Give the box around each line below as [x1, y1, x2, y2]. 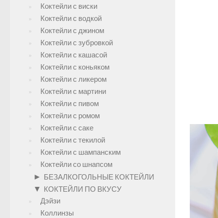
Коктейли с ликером [40, 75, 107, 84]
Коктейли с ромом [40, 111, 100, 120]
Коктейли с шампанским [40, 148, 121, 157]
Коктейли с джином [40, 26, 104, 35]
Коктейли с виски [40, 2, 97, 11]
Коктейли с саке [40, 124, 93, 132]
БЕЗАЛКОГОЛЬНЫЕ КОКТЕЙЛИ [44, 173, 154, 182]
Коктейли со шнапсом [40, 160, 112, 169]
